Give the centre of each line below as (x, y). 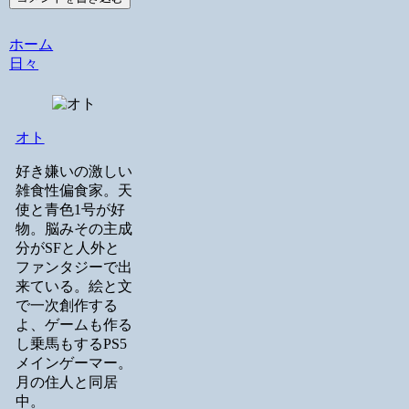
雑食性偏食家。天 (73, 190)
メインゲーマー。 (73, 362)
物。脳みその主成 (73, 228)
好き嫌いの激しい (73, 171)
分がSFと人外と (67, 247)
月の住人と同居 (66, 382)
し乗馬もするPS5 (71, 343)
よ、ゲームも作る (73, 324)
